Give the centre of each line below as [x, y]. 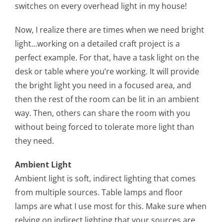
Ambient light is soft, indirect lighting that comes [105, 178]
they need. [34, 140]
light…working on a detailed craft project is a [97, 43]
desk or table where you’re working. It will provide [107, 71]
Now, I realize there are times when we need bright [109, 29]
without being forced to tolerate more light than [104, 127]
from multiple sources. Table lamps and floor [99, 192]
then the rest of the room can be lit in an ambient [107, 99]
